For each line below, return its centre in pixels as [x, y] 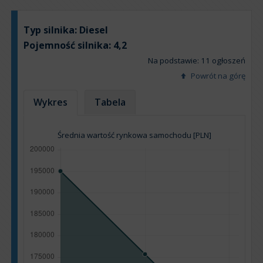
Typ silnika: [51, 30]
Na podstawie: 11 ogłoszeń [197, 60]
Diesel [94, 30]
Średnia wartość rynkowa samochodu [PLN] [134, 135]
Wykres [50, 102]
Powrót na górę [217, 75]
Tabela [110, 102]
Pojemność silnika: [68, 45]
